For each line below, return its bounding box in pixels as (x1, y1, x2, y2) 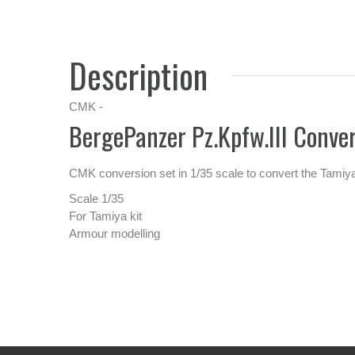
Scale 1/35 (69, 191, 124, 205)
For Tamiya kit (69, 208, 142, 223)
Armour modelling (69, 226, 160, 240)
